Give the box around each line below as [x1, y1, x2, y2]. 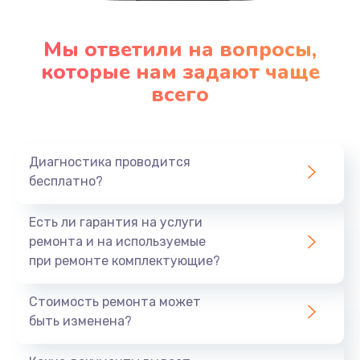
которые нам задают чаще [40, 57, 320, 86]
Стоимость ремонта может [29, 293, 201, 309]
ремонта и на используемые [29, 233, 206, 249]
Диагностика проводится [29, 153, 190, 170]
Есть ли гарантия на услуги [29, 214, 202, 230]
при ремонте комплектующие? [29, 252, 220, 268]
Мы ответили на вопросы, [43, 35, 317, 63]
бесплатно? [29, 173, 103, 189]
